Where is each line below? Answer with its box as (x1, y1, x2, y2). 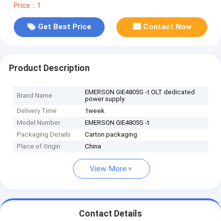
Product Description (8, 63, 90, 73)
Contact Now (143, 22, 192, 32)
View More (90, 164, 127, 174)
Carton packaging (85, 131, 138, 139)
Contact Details (79, 209, 142, 219)
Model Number (17, 119, 61, 127)
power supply (85, 95, 125, 103)
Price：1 (13, 1, 41, 10)
